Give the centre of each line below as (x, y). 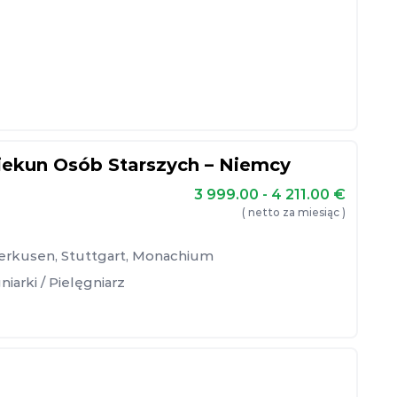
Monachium (173, 256)
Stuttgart (93, 256)
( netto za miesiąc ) (294, 212)
